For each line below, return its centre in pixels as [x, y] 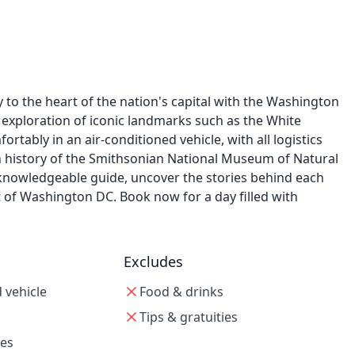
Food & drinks [181, 292]
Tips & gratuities [188, 317]
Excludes [153, 261]
